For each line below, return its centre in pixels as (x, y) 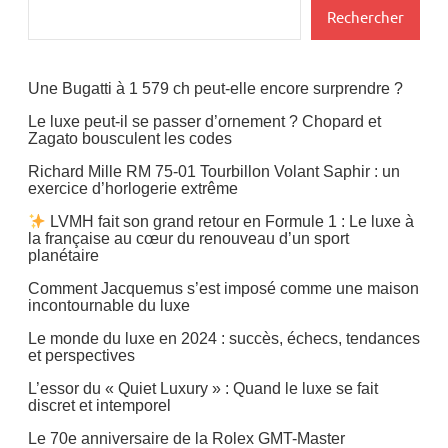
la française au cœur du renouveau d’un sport (188, 239)
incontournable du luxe (109, 306)
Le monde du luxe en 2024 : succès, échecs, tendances (224, 339)
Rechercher (365, 17)
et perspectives (81, 356)
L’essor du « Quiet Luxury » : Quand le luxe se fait (203, 389)
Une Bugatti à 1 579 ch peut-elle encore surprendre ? (215, 88)
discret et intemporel (99, 406)
